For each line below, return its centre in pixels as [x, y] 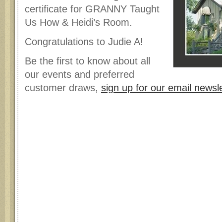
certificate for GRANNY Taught [92, 9]
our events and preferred [80, 74]
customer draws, [63, 88]
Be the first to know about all [87, 61]
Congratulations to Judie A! [84, 42]
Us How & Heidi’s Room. [79, 22]
